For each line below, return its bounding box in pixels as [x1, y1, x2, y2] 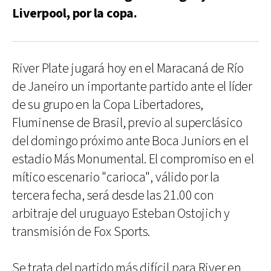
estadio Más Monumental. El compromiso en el [12, 151, 254, 168]
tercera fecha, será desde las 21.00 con [12, 187, 214, 204]
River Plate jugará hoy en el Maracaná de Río [12, 60, 244, 77]
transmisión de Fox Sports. [12, 223, 151, 241]
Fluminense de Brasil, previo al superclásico [12, 114, 243, 132]
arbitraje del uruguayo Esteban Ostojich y [12, 205, 230, 223]
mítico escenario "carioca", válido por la [12, 169, 220, 186]
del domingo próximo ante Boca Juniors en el [12, 132, 249, 150]
